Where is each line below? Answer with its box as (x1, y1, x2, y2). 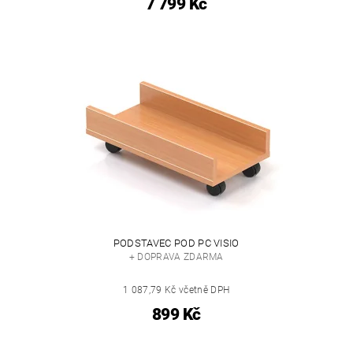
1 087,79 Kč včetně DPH (123, 284, 230, 295)
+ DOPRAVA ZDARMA (128, 251, 224, 262)
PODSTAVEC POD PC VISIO (113, 236, 240, 249)
